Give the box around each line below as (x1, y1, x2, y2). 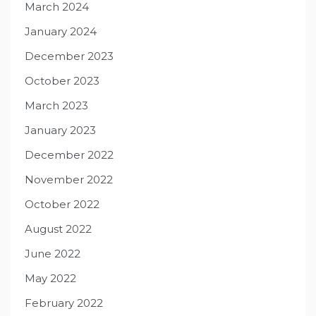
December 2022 (25, 148, 114, 162)
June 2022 (25, 247, 80, 261)
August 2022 (25, 222, 92, 236)
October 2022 (25, 197, 99, 212)
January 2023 (25, 123, 96, 138)
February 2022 (25, 296, 103, 310)
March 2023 (25, 99, 88, 113)
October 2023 (25, 74, 99, 88)
